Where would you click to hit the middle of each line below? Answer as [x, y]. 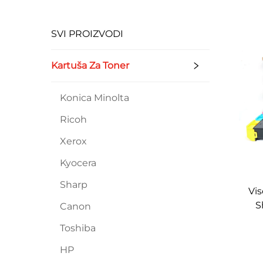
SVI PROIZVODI [87, 34]
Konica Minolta [95, 98]
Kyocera [78, 163]
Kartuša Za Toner [90, 65]
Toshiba [78, 228]
